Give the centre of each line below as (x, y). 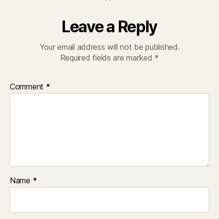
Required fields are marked (107, 57)
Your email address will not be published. (109, 47)
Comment (28, 86)
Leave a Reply (109, 26)
